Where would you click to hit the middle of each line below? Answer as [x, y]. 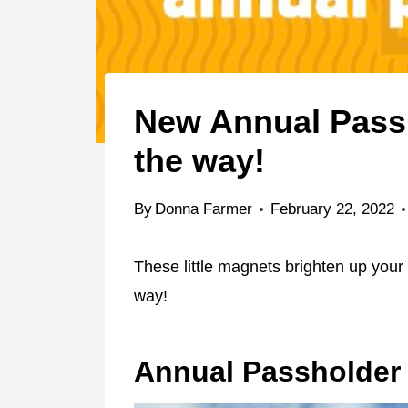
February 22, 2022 [333, 209]
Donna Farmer [204, 209]
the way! [199, 160]
